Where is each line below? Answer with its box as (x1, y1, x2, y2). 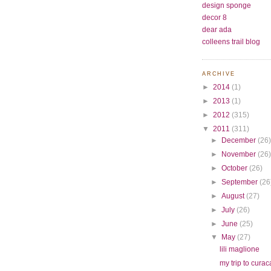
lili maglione (220, 245, 260, 253)
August (221, 191, 247, 200)
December (221, 136, 258, 145)
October (221, 164, 250, 172)
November (221, 150, 258, 158)
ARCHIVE (202, 71, 235, 77)
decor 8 (202, 13, 227, 22)
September (221, 177, 260, 186)
